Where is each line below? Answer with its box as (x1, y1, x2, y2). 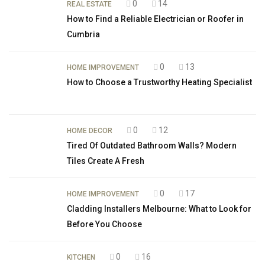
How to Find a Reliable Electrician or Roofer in (67, 14, 244, 24)
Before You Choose (67, 219, 142, 230)
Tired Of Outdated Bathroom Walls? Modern (67, 141, 237, 151)
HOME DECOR (67, 127, 112, 135)
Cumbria (67, 30, 100, 40)
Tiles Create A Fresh (67, 156, 144, 166)
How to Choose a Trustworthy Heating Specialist (67, 77, 252, 88)
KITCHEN (67, 253, 95, 262)
